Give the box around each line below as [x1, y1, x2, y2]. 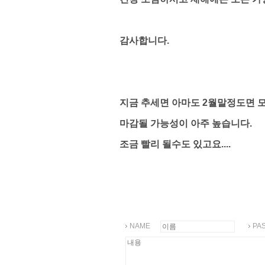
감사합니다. [119, 35, 169, 46]
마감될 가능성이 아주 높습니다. [119, 118, 252, 128]
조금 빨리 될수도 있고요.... [119, 138, 231, 149]
